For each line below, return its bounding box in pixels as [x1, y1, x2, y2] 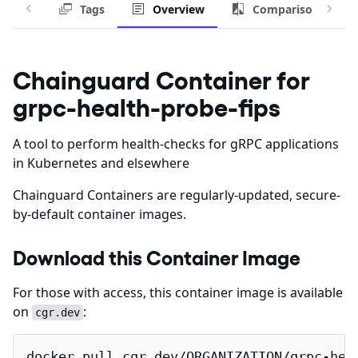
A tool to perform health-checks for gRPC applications [13, 135, 339, 153]
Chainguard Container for [13, 66, 309, 95]
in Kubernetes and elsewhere [13, 154, 189, 172]
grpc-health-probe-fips [13, 93, 280, 122]
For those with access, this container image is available [13, 284, 343, 301]
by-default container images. [13, 205, 186, 223]
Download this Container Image [13, 246, 300, 270]
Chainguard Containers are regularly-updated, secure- [13, 186, 340, 204]
